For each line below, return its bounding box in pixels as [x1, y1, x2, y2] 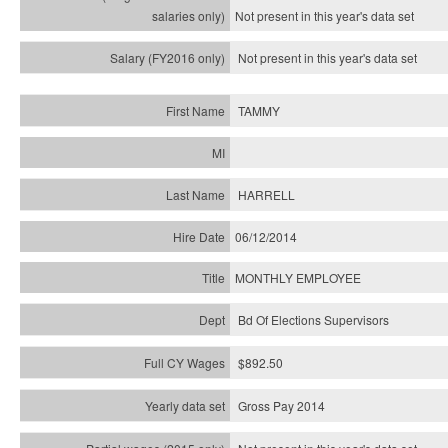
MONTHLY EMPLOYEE [235, 269, 361, 286]
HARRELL [238, 186, 295, 203]
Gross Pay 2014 [238, 397, 325, 414]
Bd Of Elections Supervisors [238, 311, 389, 328]
